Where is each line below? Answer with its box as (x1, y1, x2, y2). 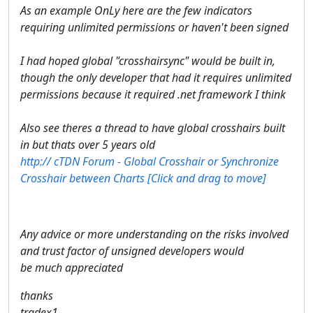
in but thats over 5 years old (20, 136, 155, 152)
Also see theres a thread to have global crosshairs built (20, 119, 285, 136)
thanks (20, 287, 53, 303)
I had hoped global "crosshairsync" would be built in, (20, 52, 275, 68)
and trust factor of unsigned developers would (20, 242, 244, 259)
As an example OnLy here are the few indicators (20, 2, 252, 18)
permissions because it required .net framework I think (20, 86, 286, 102)
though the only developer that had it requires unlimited (20, 69, 291, 85)
